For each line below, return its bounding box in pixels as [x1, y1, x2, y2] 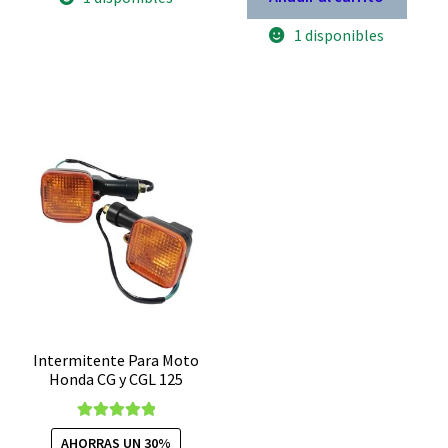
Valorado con [79, 422, 154, 437]
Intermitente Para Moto [33, 350, 200, 371]
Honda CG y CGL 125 [49, 369, 184, 390]
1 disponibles [294, 25, 384, 46]
